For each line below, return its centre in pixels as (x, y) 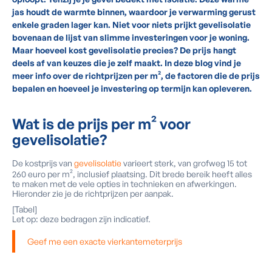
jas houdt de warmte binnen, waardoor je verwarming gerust (134, 12)
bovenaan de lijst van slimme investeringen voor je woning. (131, 37)
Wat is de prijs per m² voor (101, 124)
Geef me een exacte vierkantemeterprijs (105, 241)
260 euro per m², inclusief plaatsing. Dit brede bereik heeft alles (132, 174)
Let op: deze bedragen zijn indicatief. (81, 219)
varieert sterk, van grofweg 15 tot (184, 163)
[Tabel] (25, 209)
